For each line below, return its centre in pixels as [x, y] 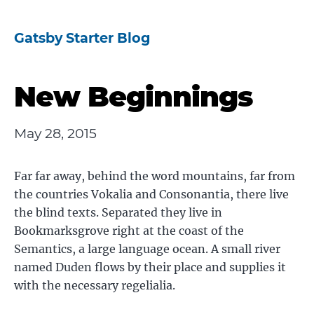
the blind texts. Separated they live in [118, 212]
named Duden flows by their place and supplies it [150, 267]
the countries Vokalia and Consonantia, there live [151, 194]
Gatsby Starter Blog [82, 38]
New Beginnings [134, 96]
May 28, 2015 [55, 133]
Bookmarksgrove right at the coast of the [129, 231]
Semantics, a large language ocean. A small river [147, 249]
